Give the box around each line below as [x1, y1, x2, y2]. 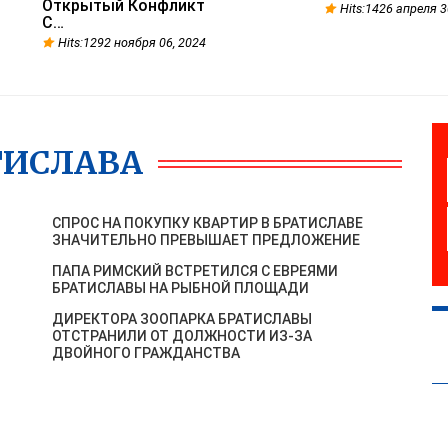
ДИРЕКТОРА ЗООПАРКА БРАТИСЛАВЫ [52, 311, 313, 327]
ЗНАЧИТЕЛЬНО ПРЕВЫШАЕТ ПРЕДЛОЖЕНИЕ [52, 232, 361, 248]
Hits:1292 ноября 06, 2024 [57, 35, 206, 50]
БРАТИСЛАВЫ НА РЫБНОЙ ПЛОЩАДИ [52, 280, 310, 296]
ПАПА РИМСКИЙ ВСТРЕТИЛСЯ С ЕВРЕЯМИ [52, 263, 339, 279]
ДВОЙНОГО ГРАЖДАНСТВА [52, 345, 241, 361]
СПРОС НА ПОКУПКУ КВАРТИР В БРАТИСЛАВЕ [52, 215, 364, 231]
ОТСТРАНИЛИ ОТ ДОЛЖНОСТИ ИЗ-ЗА [52, 328, 313, 344]
